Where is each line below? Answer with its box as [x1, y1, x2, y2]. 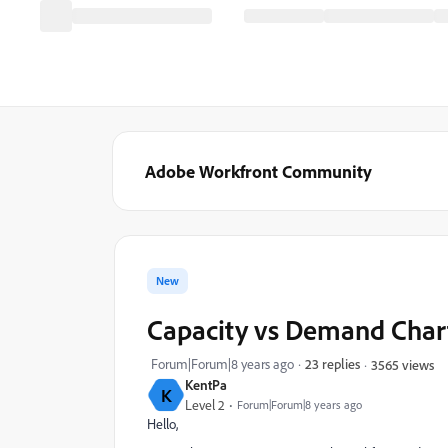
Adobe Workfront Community [145, 160, 372, 182]
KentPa [185, 376, 227, 393]
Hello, [147, 415, 178, 433]
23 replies [305, 355, 360, 372]
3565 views [371, 355, 434, 373]
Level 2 [185, 396, 225, 414]
